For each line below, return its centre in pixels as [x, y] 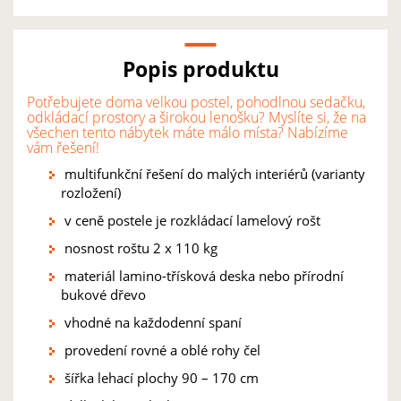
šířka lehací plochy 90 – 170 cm [160, 378]
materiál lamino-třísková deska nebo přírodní [202, 276]
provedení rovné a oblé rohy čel [161, 350]
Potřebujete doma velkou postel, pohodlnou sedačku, [196, 102]
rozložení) [91, 192]
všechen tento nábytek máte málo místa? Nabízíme [188, 132]
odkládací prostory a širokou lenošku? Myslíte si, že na [196, 117]
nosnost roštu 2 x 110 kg [139, 248]
